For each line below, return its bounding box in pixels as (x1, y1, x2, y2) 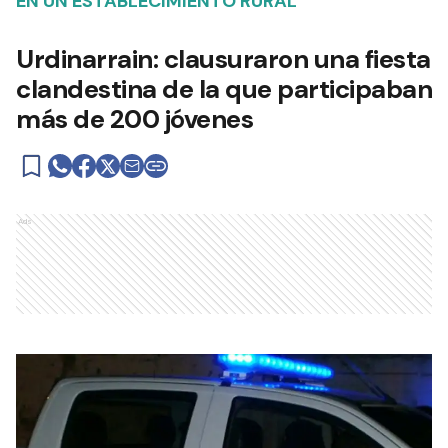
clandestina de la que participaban (16, 72, 432, 107)
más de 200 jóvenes (16, 102, 253, 137)
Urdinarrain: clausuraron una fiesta (16, 42, 431, 77)
